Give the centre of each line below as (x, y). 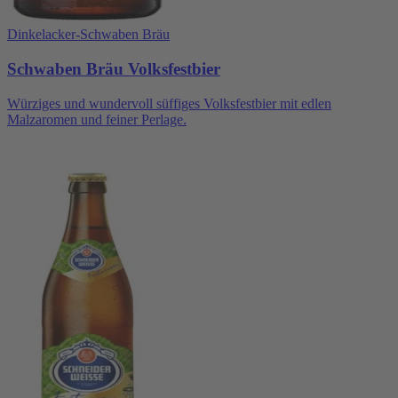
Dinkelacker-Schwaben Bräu (88, 35)
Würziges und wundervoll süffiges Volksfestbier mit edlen (169, 103)
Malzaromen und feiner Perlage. (97, 119)
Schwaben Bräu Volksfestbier (114, 68)
